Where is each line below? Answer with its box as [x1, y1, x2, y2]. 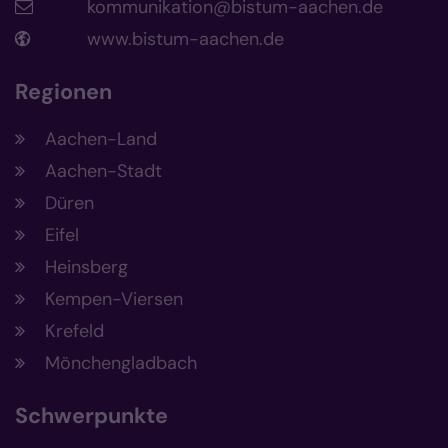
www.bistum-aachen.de [87, 27, 284, 52]
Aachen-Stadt [45, 159, 162, 184]
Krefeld [45, 319, 104, 344]
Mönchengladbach [45, 351, 197, 376]
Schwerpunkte [15, 402, 168, 431]
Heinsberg [45, 255, 128, 280]
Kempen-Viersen [45, 287, 183, 312]
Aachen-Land [45, 127, 157, 152]
